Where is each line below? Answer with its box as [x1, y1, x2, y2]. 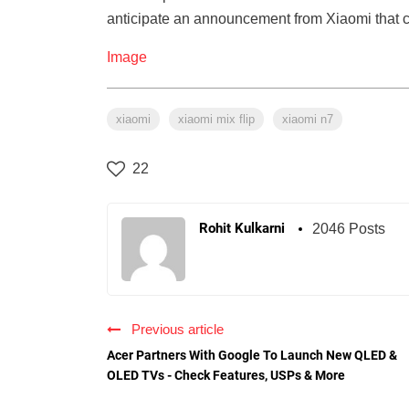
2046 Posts [312, 221, 385, 237]
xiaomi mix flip [178, 112, 255, 127]
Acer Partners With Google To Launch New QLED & [107, 348, 397, 363]
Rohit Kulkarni [199, 220, 285, 237]
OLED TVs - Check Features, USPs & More [107, 368, 345, 383]
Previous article [124, 321, 224, 338]
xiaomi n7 [282, 112, 333, 127]
